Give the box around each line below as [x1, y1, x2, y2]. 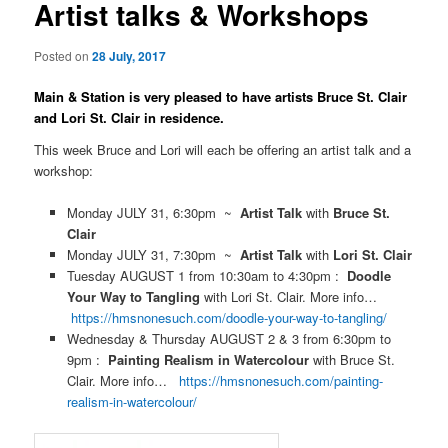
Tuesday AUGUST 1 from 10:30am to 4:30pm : [66, 265, 347, 285]
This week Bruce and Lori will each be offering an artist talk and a [34, 139, 412, 159]
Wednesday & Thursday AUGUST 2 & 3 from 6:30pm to [66, 328, 391, 348]
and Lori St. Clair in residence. [34, 108, 225, 128]
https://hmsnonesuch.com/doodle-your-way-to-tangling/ [70, 307, 387, 327]
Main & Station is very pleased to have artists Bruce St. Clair [34, 87, 408, 107]
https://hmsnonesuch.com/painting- [178, 370, 383, 390]
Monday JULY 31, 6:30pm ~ [66, 202, 240, 222]
